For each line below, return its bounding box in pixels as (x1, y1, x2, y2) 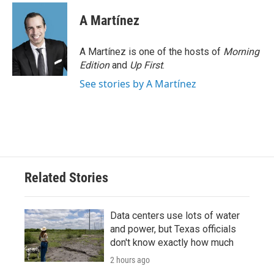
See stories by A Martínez (80, 77, 196, 91)
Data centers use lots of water (110, 210, 240, 221)
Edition (80, 59, 109, 71)
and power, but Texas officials (110, 223, 236, 235)
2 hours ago (110, 255, 150, 265)
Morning (223, 46, 259, 57)
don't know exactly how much (110, 237, 234, 248)
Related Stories (24, 170, 108, 185)
